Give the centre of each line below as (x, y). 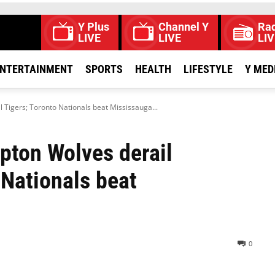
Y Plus (94, 27)
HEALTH (153, 69)
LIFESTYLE (208, 69)
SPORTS (104, 69)
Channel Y (184, 27)
